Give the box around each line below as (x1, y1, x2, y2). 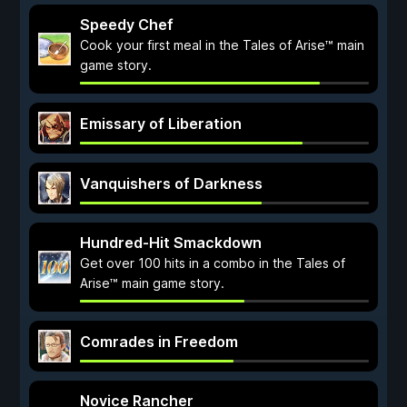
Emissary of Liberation (80, 114, 242, 133)
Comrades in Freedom (80, 333, 238, 351)
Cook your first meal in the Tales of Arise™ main (80, 37, 364, 53)
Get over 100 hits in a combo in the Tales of (80, 255, 345, 271)
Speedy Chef (80, 15, 174, 34)
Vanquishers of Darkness (80, 174, 263, 193)
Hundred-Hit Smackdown (80, 233, 262, 252)
